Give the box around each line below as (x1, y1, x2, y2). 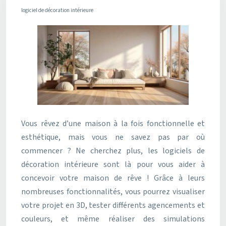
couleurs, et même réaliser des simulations (21, 213, 205, 224)
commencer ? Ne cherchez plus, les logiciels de (21, 145, 205, 156)
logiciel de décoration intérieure (21, 7, 93, 14)
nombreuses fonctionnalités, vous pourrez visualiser (21, 186, 205, 197)
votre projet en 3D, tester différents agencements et (21, 200, 205, 211)
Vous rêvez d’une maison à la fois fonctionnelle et (21, 118, 205, 129)
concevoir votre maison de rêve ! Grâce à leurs (21, 173, 205, 184)
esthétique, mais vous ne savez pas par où (21, 132, 205, 143)
